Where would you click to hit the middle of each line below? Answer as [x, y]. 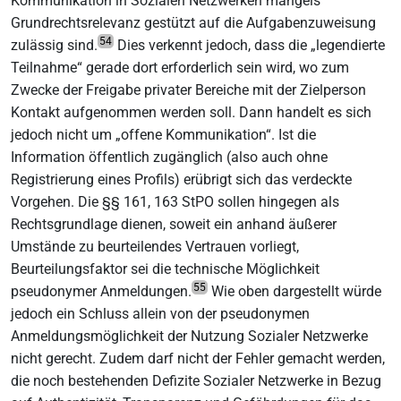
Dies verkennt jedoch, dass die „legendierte [249, 45]
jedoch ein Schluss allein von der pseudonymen [160, 313]
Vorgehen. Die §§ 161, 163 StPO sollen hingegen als [175, 201]
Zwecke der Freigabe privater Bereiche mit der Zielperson [188, 90]
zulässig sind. [54, 45]
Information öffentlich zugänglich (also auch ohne [169, 157]
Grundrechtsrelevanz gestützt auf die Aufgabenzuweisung [193, 22]
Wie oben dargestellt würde [294, 291]
